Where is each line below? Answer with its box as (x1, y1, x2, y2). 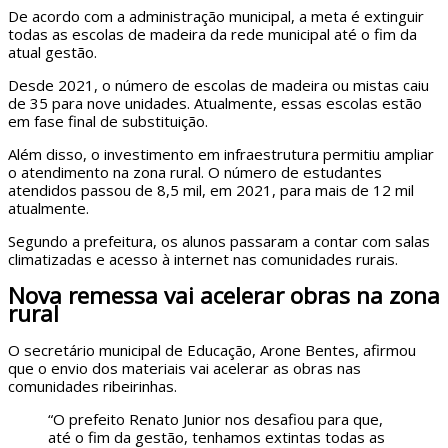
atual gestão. (8, 41, 97, 62)
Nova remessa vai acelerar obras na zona (8, 279, 440, 311)
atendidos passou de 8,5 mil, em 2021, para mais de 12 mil (8, 179, 414, 200)
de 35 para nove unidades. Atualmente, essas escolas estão (8, 92, 422, 113)
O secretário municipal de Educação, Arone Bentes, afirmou (8, 340, 416, 361)
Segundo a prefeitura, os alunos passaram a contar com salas (8, 230, 430, 251)
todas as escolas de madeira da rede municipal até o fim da (8, 23, 417, 44)
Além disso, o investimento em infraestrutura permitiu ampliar (8, 143, 434, 164)
